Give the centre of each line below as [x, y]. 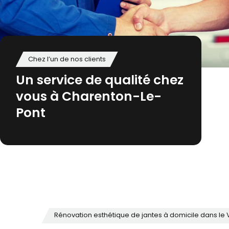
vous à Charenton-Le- [88, 97]
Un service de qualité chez [99, 81]
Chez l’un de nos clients [67, 59]
